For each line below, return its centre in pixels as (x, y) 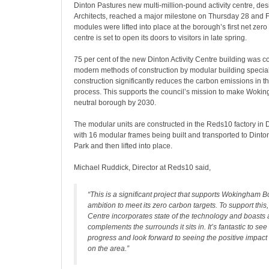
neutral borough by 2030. (115, 103)
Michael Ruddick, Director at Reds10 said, (142, 168)
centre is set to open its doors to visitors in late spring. (160, 38)
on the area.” (108, 249)
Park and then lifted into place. (123, 146)
